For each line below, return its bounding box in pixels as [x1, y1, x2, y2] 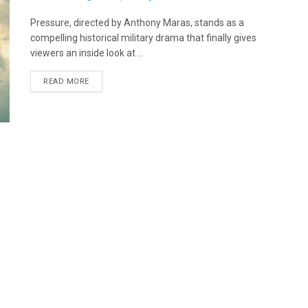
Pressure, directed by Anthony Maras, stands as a [30, 17, 244, 28]
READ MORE [43, 77, 89, 86]
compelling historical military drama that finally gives [30, 32, 256, 43]
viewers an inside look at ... [30, 47, 144, 58]
